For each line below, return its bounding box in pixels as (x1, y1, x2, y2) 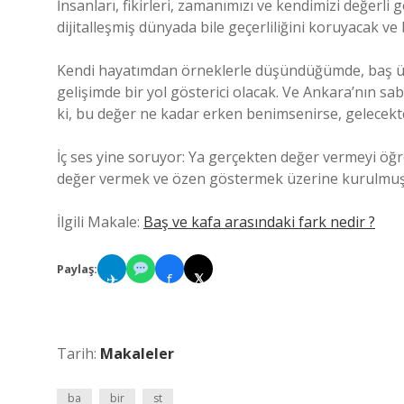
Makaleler (100, 344, 174, 363)
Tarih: (57, 344, 100, 363)
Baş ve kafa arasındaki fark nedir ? (143, 212, 375, 232)
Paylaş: (57, 260, 97, 277)
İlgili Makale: (57, 212, 143, 232)
